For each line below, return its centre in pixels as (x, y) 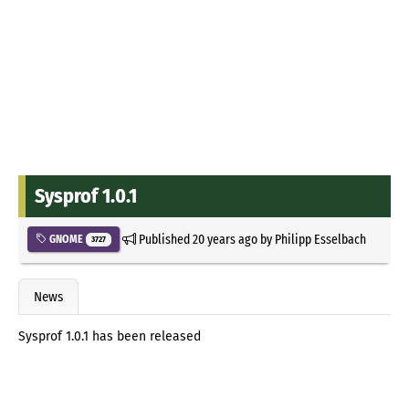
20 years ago (225, 239)
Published (164, 239)
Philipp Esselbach (320, 239)
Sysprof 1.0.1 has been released (110, 337)
